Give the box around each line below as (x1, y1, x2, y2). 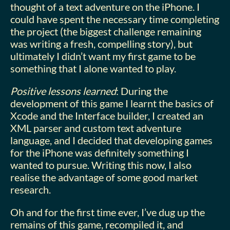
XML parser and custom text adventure (10, 122, 181, 134)
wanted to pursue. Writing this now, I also (10, 159, 191, 171)
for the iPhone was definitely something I (10, 146, 189, 159)
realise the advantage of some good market (10, 171, 198, 183)
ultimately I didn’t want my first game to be (10, 50, 196, 62)
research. (10, 183, 51, 196)
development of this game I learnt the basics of (10, 97, 214, 109)
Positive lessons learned (10, 85, 116, 97)
